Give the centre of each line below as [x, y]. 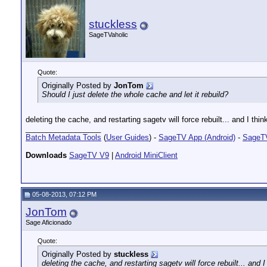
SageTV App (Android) [197, 137]
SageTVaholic [108, 35]
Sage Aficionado [49, 222]
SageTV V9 [89, 155]
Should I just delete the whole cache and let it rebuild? [135, 94]
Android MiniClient [146, 155]
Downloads [46, 155]
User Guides [128, 137]
